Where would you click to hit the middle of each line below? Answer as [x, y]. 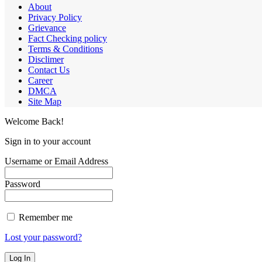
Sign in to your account [48, 141]
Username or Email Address [56, 161]
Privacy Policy [55, 17]
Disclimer [46, 59]
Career [40, 80]
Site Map [45, 101]
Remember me [44, 217]
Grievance [47, 27]
